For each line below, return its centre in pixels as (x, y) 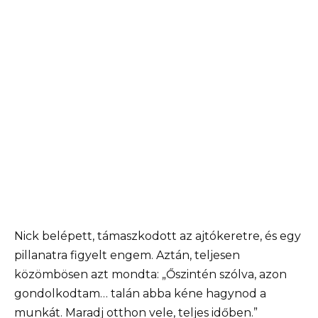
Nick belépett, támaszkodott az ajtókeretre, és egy (158, 236)
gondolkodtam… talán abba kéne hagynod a (140, 294)
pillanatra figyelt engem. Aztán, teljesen (127, 256)
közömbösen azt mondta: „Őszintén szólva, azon (150, 275)
